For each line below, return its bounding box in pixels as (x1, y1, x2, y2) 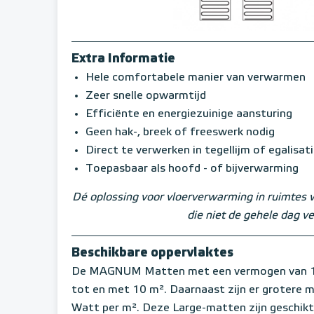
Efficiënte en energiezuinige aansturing (86, 108, 292, 120)
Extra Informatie (71, 52, 175, 65)
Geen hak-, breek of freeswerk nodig (86, 126, 275, 138)
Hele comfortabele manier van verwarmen (86, 71, 306, 83)
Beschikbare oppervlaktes (71, 246, 233, 259)
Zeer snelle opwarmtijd (86, 90, 206, 102)
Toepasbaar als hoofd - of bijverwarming (86, 163, 299, 175)
